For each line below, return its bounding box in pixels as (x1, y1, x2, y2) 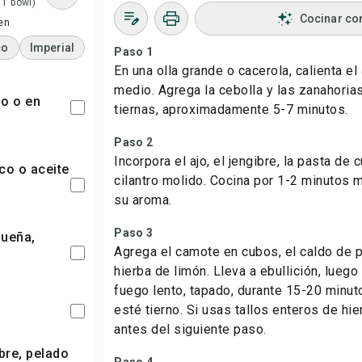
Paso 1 (114, 45, 153, 58)
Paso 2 (114, 136, 153, 149)
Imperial (29, 41, 75, 54)
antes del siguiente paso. (114, 322, 267, 337)
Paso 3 (114, 226, 153, 239)
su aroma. (114, 192, 172, 208)
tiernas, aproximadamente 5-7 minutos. (114, 102, 348, 117)
